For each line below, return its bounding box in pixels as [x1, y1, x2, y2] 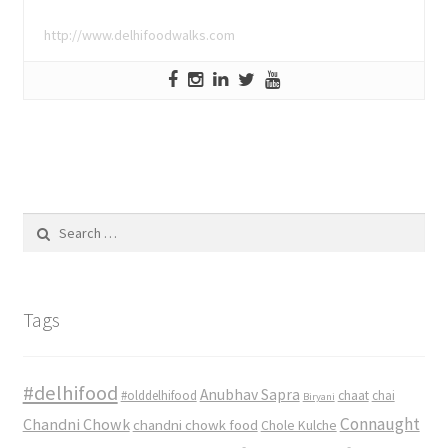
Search [21, 214, 64, 233]
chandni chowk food [132, 414, 258, 434]
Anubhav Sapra [199, 384, 300, 404]
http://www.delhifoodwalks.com [43, 26, 235, 45]
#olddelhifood [120, 386, 197, 404]
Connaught [339, 412, 420, 435]
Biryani [302, 389, 335, 403]
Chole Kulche [260, 416, 337, 434]
